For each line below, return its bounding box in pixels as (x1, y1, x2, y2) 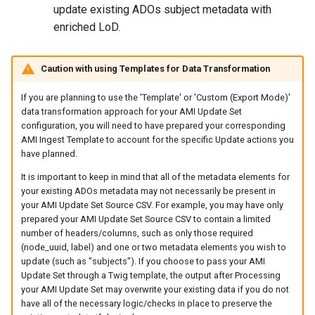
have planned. (20, 148, 77, 160)
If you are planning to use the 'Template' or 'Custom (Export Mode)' (20, 92, 290, 103)
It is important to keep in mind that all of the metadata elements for (20, 171, 290, 182)
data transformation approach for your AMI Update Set (20, 106, 242, 117)
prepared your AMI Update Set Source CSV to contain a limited (20, 213, 271, 224)
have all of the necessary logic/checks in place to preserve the (20, 297, 272, 309)
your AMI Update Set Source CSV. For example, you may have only (20, 199, 283, 210)
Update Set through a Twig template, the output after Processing (20, 269, 281, 281)
